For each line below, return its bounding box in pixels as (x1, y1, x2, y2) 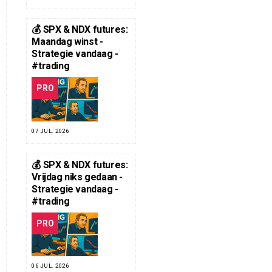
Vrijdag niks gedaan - (32, 171, 123, 183)
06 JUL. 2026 (32, 262, 69, 269)
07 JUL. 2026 (32, 127, 69, 134)
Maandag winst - (32, 36, 103, 48)
